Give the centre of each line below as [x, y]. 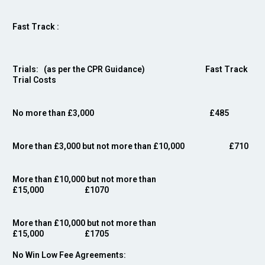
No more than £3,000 [110, 113]
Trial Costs [34, 80]
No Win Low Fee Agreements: [69, 255]
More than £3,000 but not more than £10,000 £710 [130, 146]
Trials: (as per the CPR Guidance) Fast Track [130, 69]
